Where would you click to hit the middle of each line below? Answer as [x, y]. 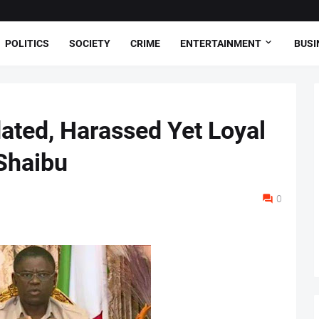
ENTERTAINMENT [221, 43]
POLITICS [27, 43]
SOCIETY [90, 43]
